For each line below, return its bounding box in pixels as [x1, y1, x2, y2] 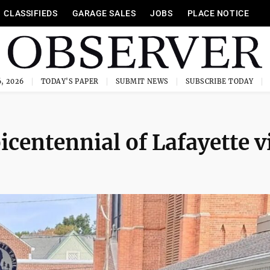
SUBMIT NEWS [115, 77, 169, 86]
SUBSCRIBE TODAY [185, 77, 254, 86]
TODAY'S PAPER [40, 77, 99, 86]
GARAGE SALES [72, 8, 136, 18]
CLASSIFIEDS [4, 8, 58, 18]
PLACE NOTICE [187, 8, 250, 18]
